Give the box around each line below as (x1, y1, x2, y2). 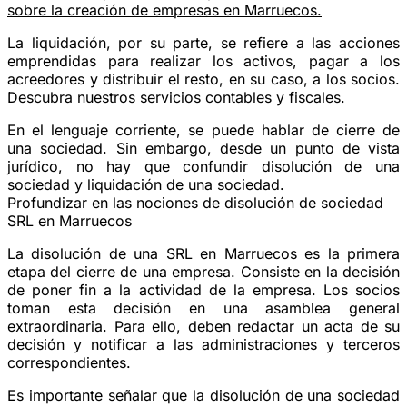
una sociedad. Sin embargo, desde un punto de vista (7, 138, 400, 157)
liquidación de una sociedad (87, 174, 280, 194)
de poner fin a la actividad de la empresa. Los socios (7, 280, 400, 299)
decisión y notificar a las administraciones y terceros (7, 334, 400, 353)
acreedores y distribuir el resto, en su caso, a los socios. (7, 69, 400, 88)
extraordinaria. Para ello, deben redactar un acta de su (7, 316, 400, 335)
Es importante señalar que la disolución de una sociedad (7, 385, 400, 404)
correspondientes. (7, 352, 131, 372)
